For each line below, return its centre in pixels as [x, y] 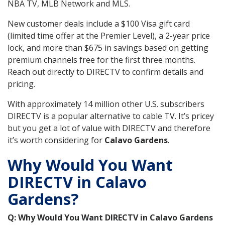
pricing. [21, 84]
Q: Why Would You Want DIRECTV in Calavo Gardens [110, 217]
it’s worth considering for [56, 140]
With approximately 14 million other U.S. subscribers [106, 104]
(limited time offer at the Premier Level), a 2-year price [109, 36]
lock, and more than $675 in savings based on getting [108, 48]
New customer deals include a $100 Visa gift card [99, 24]
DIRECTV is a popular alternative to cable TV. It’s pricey [111, 116]
